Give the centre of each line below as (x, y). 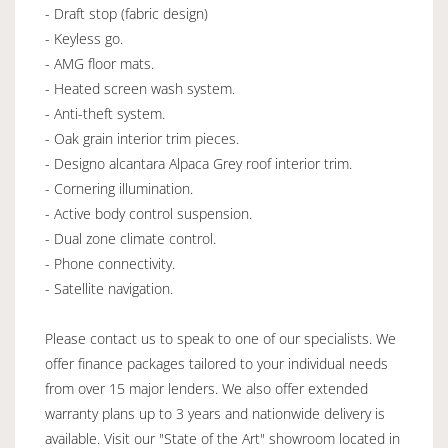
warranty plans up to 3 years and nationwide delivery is (215, 413)
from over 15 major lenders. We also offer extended (206, 388)
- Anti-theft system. (105, 113)
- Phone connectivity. (110, 263)
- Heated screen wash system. (140, 88)
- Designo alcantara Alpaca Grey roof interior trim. (198, 163)
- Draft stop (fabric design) (126, 13)
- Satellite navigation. (109, 288)
